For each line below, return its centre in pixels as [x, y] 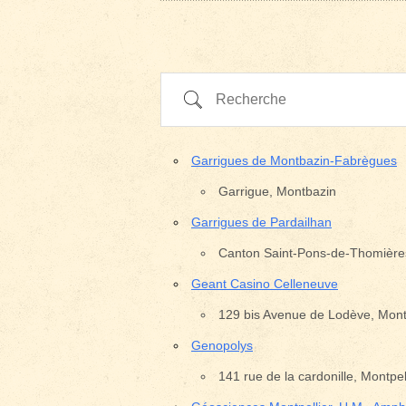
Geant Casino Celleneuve [265, 284]
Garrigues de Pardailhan [261, 222]
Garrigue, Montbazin [277, 191]
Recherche [206, 93]
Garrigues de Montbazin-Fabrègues [294, 160]
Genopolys [222, 345]
